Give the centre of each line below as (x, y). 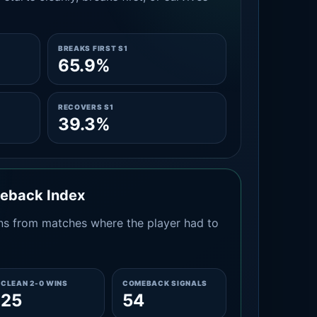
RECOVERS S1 (86, 107)
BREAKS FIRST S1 (93, 48)
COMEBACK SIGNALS (165, 283)
